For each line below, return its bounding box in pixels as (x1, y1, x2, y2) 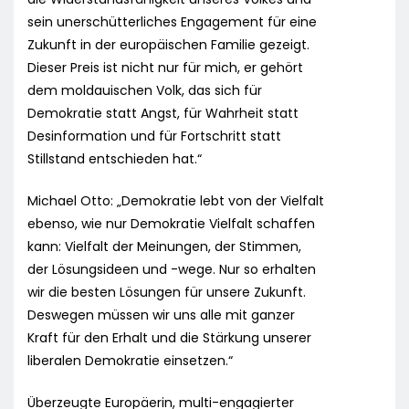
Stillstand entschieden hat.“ (27, 150, 202, 169)
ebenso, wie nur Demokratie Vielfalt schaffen (27, 215, 315, 234)
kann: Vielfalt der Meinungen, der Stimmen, (27, 237, 301, 257)
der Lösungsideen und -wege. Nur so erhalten (27, 260, 316, 279)
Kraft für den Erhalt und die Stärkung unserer (27, 329, 311, 348)
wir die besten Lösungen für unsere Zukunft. (27, 283, 306, 302)
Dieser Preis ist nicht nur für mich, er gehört (27, 58, 303, 78)
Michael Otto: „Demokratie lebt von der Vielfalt (27, 192, 324, 211)
